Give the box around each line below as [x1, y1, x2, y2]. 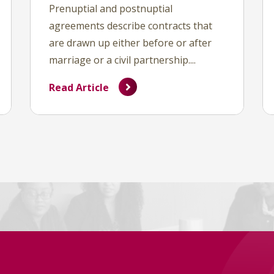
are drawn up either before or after [49, 36, 212, 50]
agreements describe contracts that [49, 19, 212, 32]
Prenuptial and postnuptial [49, 2, 172, 15]
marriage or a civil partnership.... [49, 53, 196, 67]
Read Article [49, 81, 109, 94]
